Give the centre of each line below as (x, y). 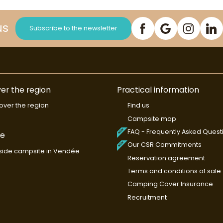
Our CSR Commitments (164, 145)
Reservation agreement (166, 158)
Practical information (158, 90)
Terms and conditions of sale (174, 171)
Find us (138, 106)
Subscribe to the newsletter (73, 28)
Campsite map (152, 118)
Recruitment (147, 197)
